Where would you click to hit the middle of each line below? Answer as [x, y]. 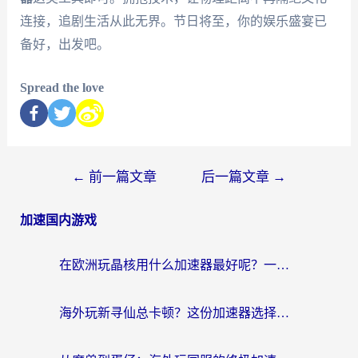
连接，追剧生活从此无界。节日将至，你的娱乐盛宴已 [173, 21]
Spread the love [62, 88]
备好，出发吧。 [64, 44]
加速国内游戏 [58, 221]
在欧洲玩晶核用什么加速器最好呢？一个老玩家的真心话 [283, 265]
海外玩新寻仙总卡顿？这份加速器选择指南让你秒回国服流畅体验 [283, 313]
